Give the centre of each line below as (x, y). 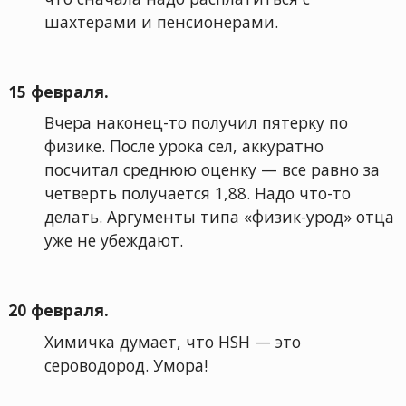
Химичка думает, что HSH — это (172, 341)
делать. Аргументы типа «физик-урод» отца (219, 217)
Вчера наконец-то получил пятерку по (196, 123)
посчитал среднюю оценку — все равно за (212, 170)
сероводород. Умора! (126, 365)
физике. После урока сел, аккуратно (184, 146)
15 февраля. (58, 91)
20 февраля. (58, 310)
